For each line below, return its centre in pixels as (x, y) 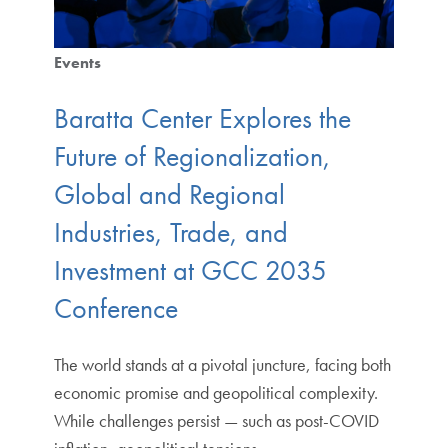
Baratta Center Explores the (202, 118)
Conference (115, 308)
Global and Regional (169, 194)
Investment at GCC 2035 (190, 270)
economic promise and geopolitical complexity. (215, 392)
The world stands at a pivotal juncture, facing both (222, 364)
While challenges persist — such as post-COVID (216, 420)
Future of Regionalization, (192, 156)
